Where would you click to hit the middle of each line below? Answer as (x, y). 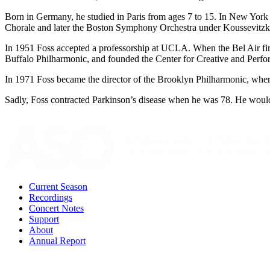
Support (44, 219)
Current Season (58, 186)
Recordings (51, 197)
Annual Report (57, 240)
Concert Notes (56, 208)
